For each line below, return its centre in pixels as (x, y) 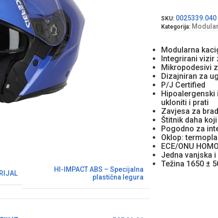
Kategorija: (175, 27)
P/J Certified (183, 85)
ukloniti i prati (185, 102)
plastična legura (118, 177)
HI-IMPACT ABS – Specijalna (99, 169)
